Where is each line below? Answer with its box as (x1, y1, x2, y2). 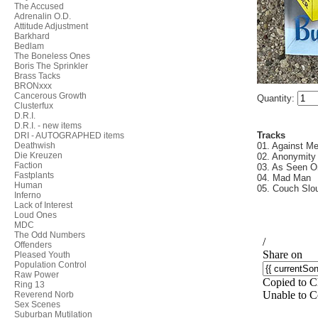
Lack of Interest (14, 200, 72, 210)
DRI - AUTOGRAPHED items (14, 131, 124, 141)
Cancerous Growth (14, 91, 87, 101)
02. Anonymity (257, 151, 316, 162)
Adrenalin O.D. (14, 11, 71, 21)
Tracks (257, 130, 285, 141)
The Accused (14, 1, 64, 11)
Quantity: (257, 93, 297, 104)
